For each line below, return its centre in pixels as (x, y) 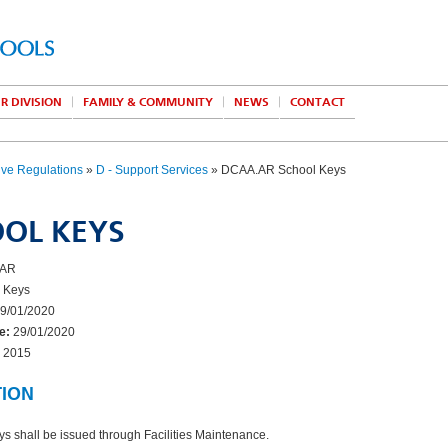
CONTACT (317, 102)
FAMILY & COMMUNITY (148, 102)
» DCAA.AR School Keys (277, 170)
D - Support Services (152, 170)
